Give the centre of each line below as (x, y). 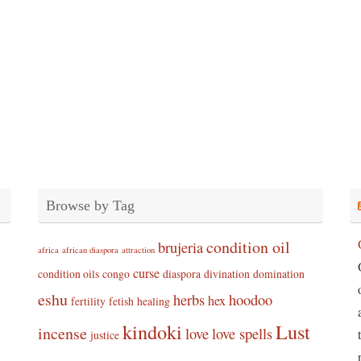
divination (226, 274)
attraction (138, 250)
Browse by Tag (90, 205)
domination (278, 274)
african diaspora (90, 250)
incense (62, 333)
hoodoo (250, 300)
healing (153, 301)
